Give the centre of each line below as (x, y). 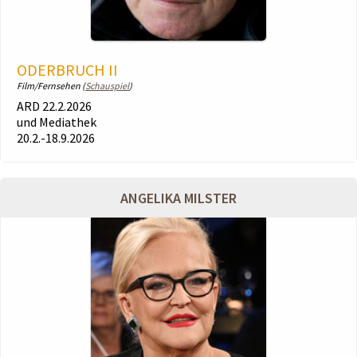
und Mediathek (57, 122)
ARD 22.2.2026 (54, 106)
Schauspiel (107, 86)
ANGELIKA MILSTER (178, 198)
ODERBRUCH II (67, 70)
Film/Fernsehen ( (51, 86)
